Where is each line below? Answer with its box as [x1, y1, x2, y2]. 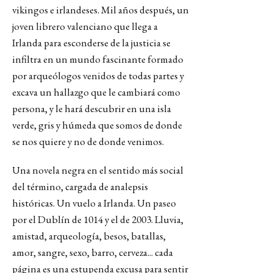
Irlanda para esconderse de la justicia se [12, 36, 171, 49]
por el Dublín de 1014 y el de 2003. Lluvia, [12, 213, 183, 226]
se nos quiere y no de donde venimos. [12, 135, 164, 148]
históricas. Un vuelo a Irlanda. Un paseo [12, 196, 176, 210]
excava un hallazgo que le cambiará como [12, 85, 180, 99]
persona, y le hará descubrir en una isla [12, 102, 171, 115]
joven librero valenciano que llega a [12, 19, 158, 33]
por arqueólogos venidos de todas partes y [12, 69, 184, 82]
